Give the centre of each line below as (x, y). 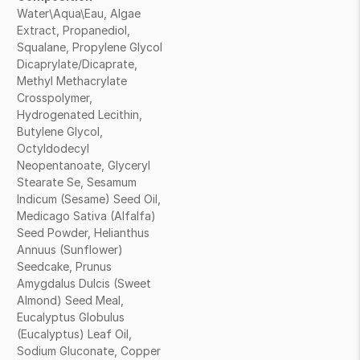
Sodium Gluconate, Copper (89, 351)
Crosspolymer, (55, 98)
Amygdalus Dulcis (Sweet (84, 283)
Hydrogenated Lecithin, (80, 115)
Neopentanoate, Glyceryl (84, 165)
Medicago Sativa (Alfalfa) (86, 216)
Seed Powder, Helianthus (83, 233)
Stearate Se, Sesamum (77, 182)
